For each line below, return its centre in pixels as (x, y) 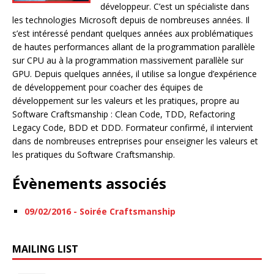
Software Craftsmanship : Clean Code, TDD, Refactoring (124, 114)
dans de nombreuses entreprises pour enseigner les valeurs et (135, 141)
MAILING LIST (45, 249)
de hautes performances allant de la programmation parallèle (134, 47)
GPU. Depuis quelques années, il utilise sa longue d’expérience (135, 74)
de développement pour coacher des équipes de (108, 87)
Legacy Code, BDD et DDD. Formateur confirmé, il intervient (133, 128)
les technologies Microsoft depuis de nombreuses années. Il (131, 20)
